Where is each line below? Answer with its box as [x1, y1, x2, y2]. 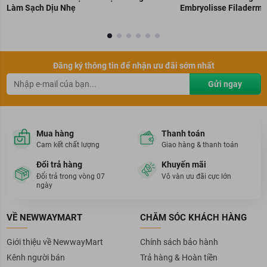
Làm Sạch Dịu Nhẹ [6, 3, 76, 13]
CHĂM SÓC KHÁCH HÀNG [139, 212, 247, 223]
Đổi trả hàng [36, 160, 82, 170]
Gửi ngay [208, 79, 242, 89]
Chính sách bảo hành [139, 237, 218, 247]
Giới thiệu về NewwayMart [6, 237, 103, 247]
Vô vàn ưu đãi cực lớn [162, 172, 231, 181]
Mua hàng [36, 128, 74, 138]
